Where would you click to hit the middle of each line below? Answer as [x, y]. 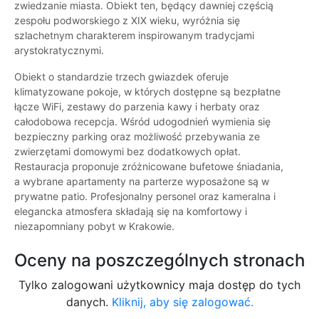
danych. [89, 302]
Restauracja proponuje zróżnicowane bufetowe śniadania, [149, 167]
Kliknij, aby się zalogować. [182, 302]
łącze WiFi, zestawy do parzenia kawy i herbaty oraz [137, 107]
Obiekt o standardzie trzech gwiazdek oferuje [121, 77]
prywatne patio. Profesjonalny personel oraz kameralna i [145, 197]
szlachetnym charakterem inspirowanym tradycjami [134, 36]
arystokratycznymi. [59, 51]
